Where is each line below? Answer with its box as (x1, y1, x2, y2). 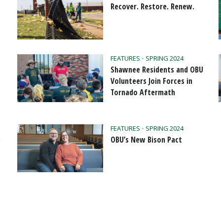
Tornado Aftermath (110, 86, 175, 98)
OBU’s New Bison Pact (110, 134, 182, 145)
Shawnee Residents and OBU (110, 64, 203, 75)
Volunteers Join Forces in (110, 75, 192, 86)
